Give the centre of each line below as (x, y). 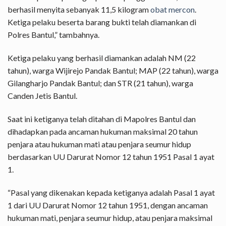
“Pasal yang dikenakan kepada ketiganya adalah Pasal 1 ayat (111, 192)
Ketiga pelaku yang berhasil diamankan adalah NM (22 (102, 58)
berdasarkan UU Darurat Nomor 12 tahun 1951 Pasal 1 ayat (111, 156)
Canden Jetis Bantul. (42, 95)
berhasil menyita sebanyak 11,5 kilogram (79, 10)
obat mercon (173, 10)
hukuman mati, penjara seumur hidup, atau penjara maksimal (110, 217)
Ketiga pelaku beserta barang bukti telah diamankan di (102, 22)
